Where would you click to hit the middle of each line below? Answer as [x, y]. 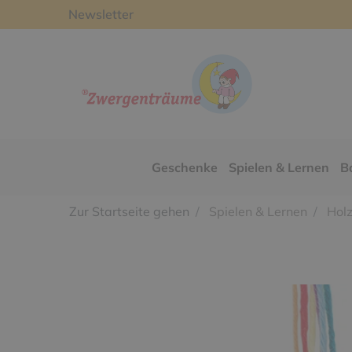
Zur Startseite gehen [129, 211]
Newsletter [101, 14]
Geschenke [184, 167]
